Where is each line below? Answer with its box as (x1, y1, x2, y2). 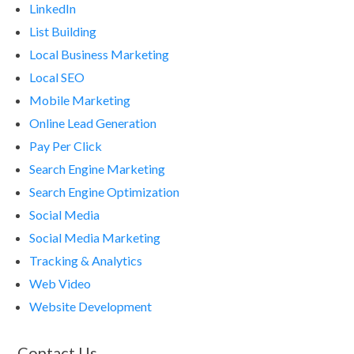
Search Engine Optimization (29, 184, 179, 199)
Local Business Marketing (29, 47, 169, 62)
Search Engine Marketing (29, 161, 165, 176)
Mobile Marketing (29, 92, 130, 107)
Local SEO (29, 70, 85, 85)
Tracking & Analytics (29, 253, 142, 268)
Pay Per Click (29, 138, 102, 153)
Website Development (29, 299, 152, 314)
